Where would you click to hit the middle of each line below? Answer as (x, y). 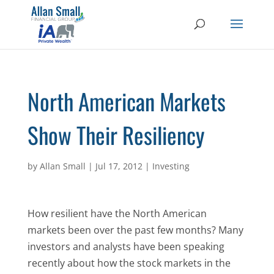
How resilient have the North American (117, 213)
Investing (171, 166)
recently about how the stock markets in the (129, 263)
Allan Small (62, 166)
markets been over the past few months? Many (135, 230)
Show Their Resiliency (116, 135)
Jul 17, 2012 (119, 166)
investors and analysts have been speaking (126, 246)
